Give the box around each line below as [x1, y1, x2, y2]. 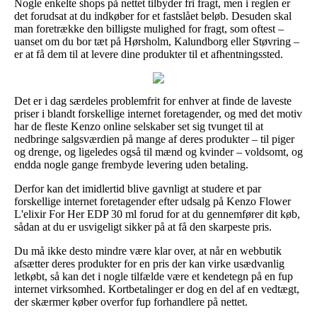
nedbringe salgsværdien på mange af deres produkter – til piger [14, 132, 294, 145]
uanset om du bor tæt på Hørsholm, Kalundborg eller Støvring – [14, 35, 299, 47]
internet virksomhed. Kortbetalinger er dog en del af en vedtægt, [14, 282, 299, 295]
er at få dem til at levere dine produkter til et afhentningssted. [14, 47, 283, 60]
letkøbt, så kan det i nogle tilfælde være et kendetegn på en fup [14, 270, 293, 282]
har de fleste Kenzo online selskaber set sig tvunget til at [14, 120, 263, 132]
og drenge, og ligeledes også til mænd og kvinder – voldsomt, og [14, 145, 303, 158]
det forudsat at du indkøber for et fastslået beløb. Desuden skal [14, 9, 292, 22]
